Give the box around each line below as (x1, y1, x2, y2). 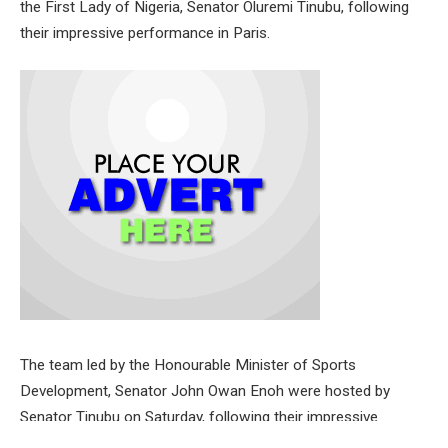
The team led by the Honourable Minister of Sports (20, 355, 356, 374)
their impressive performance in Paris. (20, 24, 270, 43)
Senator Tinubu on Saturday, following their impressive (20, 407, 378, 426)
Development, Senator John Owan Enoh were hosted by (20, 381, 390, 400)
